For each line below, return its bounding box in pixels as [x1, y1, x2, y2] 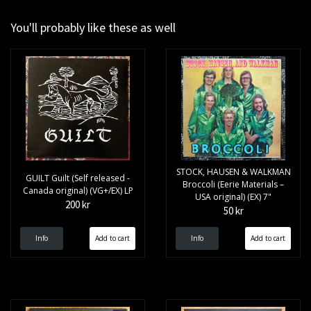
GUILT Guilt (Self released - [26, 172, 130, 185]
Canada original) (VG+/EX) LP [22, 185, 133, 197]
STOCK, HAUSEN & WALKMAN [176, 166, 291, 178]
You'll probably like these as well [10, 19, 176, 36]
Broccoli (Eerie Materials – [183, 178, 284, 191]
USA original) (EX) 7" [195, 191, 271, 203]
